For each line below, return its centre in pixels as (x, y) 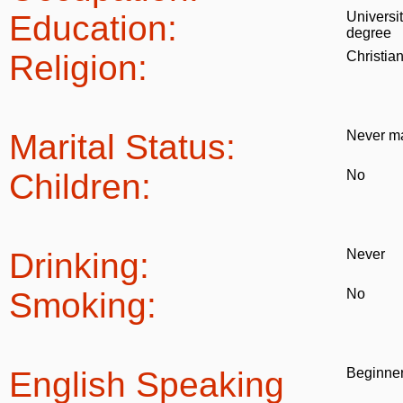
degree (369, 33)
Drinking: (79, 266)
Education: (93, 28)
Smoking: (83, 305)
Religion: (78, 68)
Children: (80, 187)
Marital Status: (122, 147)
